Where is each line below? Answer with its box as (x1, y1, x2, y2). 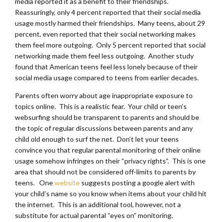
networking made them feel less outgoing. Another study (15, 51, 194, 60)
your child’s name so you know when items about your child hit (15, 189, 207, 198)
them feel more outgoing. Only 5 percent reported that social (15, 40, 206, 49)
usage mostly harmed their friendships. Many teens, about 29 (15, 18, 205, 27)
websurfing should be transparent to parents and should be (15, 112, 199, 121)
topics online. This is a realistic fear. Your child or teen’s (15, 102, 187, 111)
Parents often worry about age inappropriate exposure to (15, 91, 193, 100)
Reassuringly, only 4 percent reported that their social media (15, 7, 201, 16)
